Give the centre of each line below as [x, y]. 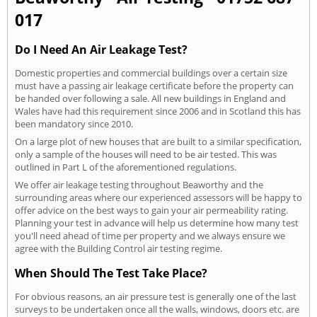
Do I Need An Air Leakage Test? [101, 49]
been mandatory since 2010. [74, 123]
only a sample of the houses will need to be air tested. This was [146, 154]
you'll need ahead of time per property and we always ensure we [150, 235]
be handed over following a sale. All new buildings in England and [150, 98]
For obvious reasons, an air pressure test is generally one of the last [156, 297]
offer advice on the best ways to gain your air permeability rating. [151, 210]
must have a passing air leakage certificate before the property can [154, 85]
